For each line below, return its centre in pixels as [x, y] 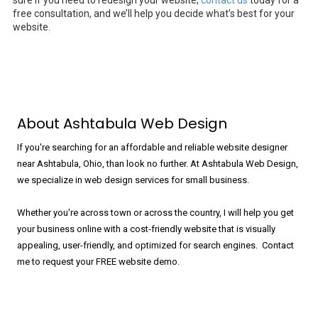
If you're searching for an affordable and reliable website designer [152, 148]
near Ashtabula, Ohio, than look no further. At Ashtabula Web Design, [158, 164]
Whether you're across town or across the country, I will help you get [155, 213]
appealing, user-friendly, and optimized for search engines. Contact [155, 246]
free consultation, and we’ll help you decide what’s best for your [154, 14]
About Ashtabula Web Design [122, 124]
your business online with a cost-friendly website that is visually [146, 229]
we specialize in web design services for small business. [133, 180]
